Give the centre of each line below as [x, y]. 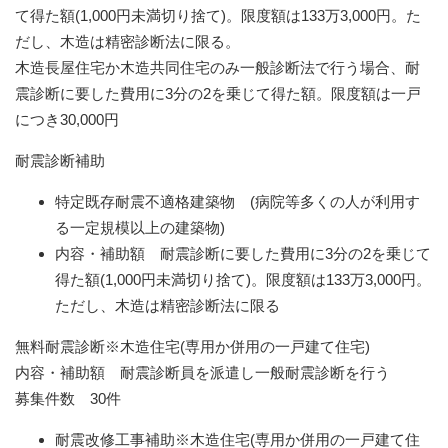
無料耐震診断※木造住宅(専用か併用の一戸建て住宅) [192, 346]
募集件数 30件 [68, 398]
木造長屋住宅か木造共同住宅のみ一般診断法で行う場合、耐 [217, 67]
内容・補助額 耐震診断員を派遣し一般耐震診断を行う [202, 372]
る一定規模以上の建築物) [140, 227]
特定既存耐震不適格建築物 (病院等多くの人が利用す [237, 201]
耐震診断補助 [60, 160]
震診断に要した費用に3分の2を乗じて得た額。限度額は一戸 [218, 93]
